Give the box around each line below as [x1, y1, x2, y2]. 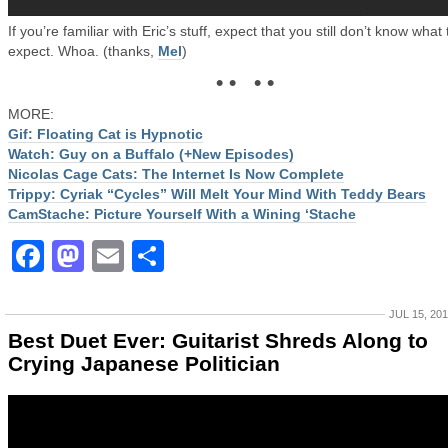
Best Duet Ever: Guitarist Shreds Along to [8, 329, 428, 352]
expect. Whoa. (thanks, [8, 43, 158, 59]
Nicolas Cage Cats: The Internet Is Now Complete [8, 166, 344, 182]
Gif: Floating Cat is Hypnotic [8, 126, 203, 142]
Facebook [44, 238, 196, 274]
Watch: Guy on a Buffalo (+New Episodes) [8, 146, 294, 162]
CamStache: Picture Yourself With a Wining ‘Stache [8, 206, 356, 222]
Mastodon [84, 238, 238, 274]
